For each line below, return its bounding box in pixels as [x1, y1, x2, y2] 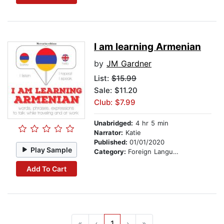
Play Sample [30, 145, 72, 154]
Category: [94, 147, 128, 156]
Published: [94, 138, 129, 146]
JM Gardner [106, 58, 151, 69]
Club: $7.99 [94, 97, 135, 107]
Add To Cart [26, 164, 66, 173]
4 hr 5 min [133, 119, 168, 127]
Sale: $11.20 [94, 85, 137, 95]
